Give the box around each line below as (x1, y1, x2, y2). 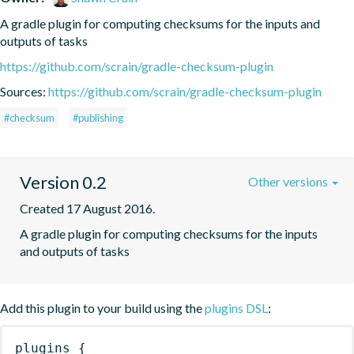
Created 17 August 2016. (20, 200, 155, 216)
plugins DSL (205, 299, 268, 315)
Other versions (248, 173, 330, 189)
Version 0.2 (20, 171, 107, 193)
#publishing (73, 111, 123, 124)
